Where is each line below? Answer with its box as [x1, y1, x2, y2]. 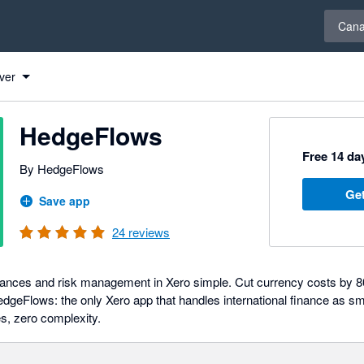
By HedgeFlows [19, 160, 104, 177]
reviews [125, 223, 170, 240]
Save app [39, 193, 90, 209]
